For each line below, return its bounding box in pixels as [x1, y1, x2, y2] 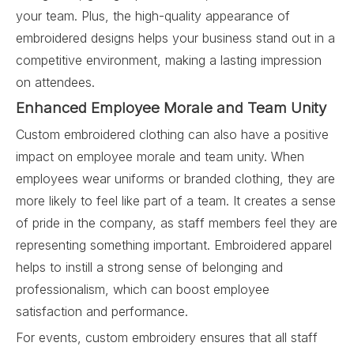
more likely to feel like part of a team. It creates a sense [16, 193, 336, 209]
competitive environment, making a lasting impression [16, 52, 322, 68]
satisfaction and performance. [16, 303, 188, 319]
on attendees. [16, 74, 95, 90]
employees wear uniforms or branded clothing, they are [16, 171, 335, 186]
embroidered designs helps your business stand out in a [16, 30, 335, 46]
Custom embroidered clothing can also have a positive [16, 126, 329, 142]
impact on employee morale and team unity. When [16, 149, 304, 164]
